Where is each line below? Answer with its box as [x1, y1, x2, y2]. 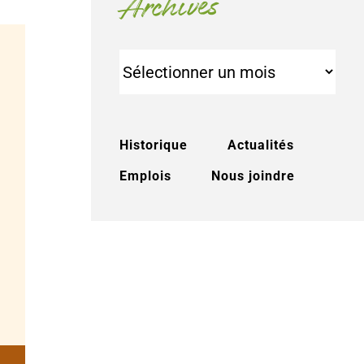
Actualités [227, 137, 294, 154]
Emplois [119, 168, 171, 184]
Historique [119, 137, 188, 154]
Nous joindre [211, 168, 295, 184]
